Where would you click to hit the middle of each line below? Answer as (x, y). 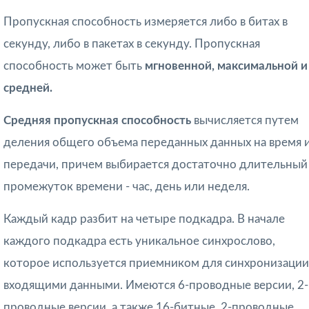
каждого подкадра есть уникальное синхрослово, (139, 241)
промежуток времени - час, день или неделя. (127, 187)
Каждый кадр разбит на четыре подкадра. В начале (144, 219)
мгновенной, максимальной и (226, 66)
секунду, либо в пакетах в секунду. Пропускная (132, 44)
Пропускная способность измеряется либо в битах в (146, 22)
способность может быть (74, 66)
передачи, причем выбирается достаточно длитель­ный (156, 165)
